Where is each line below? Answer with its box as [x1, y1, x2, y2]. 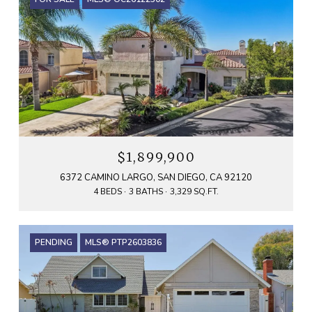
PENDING [35, 236, 72, 248]
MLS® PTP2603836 [85, 236, 162, 248]
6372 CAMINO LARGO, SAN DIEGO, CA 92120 [60, 171, 252, 184]
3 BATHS [129, 185, 163, 197]
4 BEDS [93, 185, 122, 197]
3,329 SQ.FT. [170, 185, 219, 197]
